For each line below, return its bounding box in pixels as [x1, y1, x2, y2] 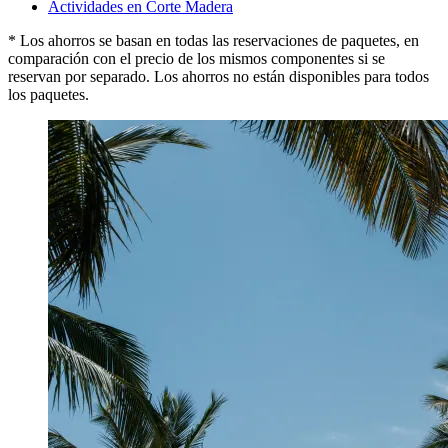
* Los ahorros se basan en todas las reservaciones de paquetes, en [8, 31, 419, 49]
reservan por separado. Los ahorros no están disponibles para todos [8, 67, 429, 85]
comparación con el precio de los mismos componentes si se [8, 49, 385, 67]
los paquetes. [8, 85, 89, 103]
